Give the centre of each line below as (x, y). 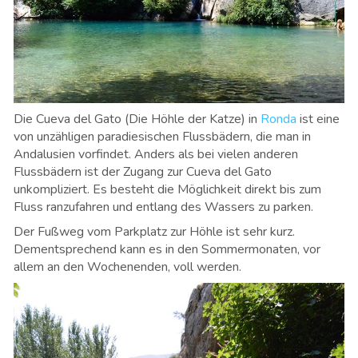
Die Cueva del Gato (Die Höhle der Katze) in (137, 119)
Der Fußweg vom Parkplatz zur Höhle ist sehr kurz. (154, 231)
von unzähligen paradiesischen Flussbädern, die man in (162, 136)
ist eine (318, 119)
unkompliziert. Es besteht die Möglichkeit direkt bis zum (167, 189)
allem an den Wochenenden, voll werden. (127, 267)
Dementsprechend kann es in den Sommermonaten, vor (167, 249)
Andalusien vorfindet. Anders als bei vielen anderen (156, 154)
